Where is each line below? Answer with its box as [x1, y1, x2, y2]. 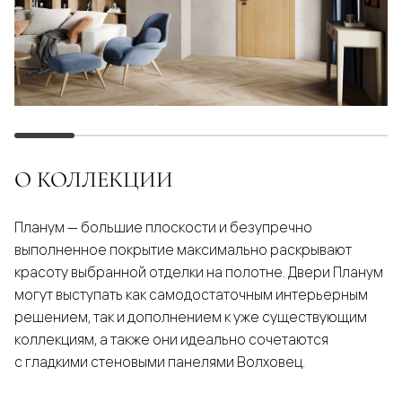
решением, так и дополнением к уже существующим [14, 308, 367, 327]
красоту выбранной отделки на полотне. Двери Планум [14, 263, 383, 282]
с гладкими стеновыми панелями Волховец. [14, 353, 305, 371]
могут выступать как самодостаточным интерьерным [14, 285, 368, 304]
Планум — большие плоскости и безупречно [14, 218, 312, 237]
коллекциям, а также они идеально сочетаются [14, 330, 328, 349]
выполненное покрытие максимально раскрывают [14, 240, 352, 259]
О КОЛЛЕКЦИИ [14, 166, 173, 194]
